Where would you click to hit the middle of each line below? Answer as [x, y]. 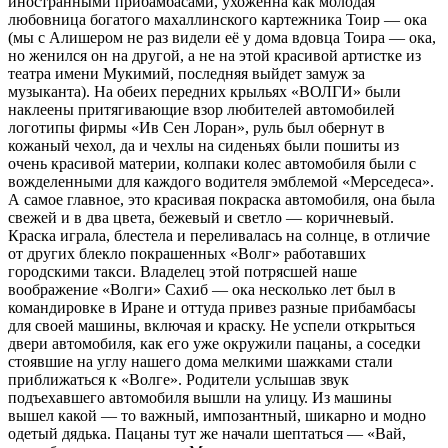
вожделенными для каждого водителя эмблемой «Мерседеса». [221, 181]
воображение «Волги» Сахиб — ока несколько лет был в [202, 289]
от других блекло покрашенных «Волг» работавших [187, 253]
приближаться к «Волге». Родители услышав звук [178, 379]
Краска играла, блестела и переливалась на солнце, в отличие [219, 235]
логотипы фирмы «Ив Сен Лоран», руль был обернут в [196, 127]
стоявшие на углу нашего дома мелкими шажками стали [200, 361]
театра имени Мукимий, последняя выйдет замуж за [186, 73]
